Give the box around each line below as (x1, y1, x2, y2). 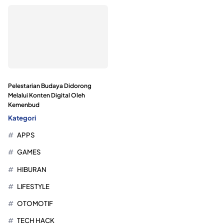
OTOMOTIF (16, 198, 53, 207)
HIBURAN (16, 164, 46, 173)
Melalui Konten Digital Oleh (8, 91, 85, 99)
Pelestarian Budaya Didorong (8, 81, 91, 89)
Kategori (8, 113, 36, 122)
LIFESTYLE (16, 181, 49, 190)
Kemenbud (8, 100, 39, 108)
